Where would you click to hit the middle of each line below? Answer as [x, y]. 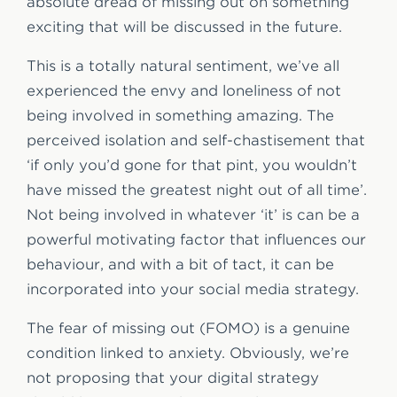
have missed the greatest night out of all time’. [197, 190]
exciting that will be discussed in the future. [184, 27]
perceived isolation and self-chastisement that [196, 140]
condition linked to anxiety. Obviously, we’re [188, 353]
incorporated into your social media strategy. [193, 289]
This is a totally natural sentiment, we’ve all [183, 66]
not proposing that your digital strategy [173, 378]
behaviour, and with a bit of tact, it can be [180, 264]
